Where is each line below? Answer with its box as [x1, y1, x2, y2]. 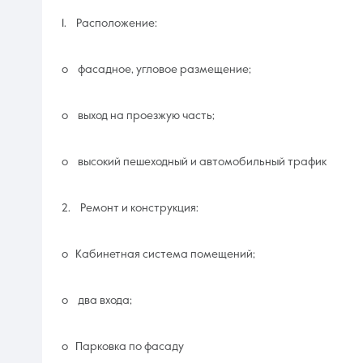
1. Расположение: [62, 17, 157, 29]
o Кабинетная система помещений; [62, 248, 255, 260]
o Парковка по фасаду [62, 340, 184, 352]
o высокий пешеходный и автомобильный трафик [62, 156, 329, 168]
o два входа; [62, 294, 132, 306]
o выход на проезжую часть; [62, 109, 215, 122]
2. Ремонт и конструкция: [62, 202, 199, 214]
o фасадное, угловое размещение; [62, 63, 251, 75]
